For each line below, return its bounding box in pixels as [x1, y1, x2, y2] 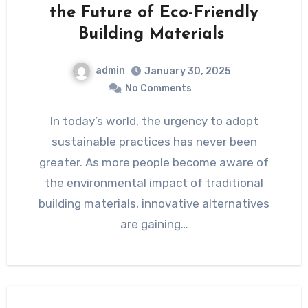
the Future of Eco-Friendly [49, 5, 258, 22]
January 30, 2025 [144, 65, 230, 77]
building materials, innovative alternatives [38, 196, 269, 210]
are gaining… [120, 217, 188, 231]
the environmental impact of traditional [45, 175, 263, 190]
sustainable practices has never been [51, 134, 257, 148]
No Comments [124, 82, 192, 94]
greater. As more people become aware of [39, 155, 269, 169]
